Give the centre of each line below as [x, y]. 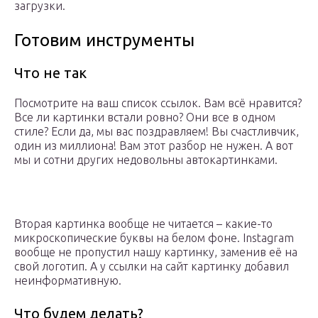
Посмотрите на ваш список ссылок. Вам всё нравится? [158, 103]
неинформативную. [68, 281]
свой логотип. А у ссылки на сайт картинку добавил [152, 267]
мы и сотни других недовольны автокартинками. [146, 160]
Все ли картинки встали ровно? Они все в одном [145, 117]
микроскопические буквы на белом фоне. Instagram [154, 238]
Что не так [50, 73]
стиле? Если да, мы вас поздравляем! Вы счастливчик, [157, 132]
